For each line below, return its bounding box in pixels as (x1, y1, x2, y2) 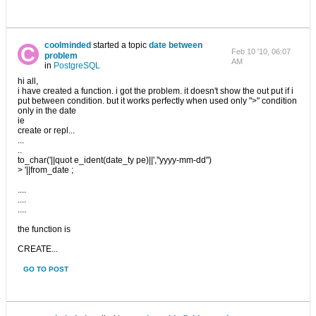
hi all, (18, 76, 38, 86)
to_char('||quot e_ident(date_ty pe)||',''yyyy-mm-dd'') (18, 155, 212, 165)
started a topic (90, 40, 149, 50)
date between (148, 40, 202, 50)
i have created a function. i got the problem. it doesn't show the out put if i (18, 86, 293, 96)
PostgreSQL (53, 61, 100, 71)
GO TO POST (23, 265, 68, 273)
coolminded (44, 40, 91, 50)
